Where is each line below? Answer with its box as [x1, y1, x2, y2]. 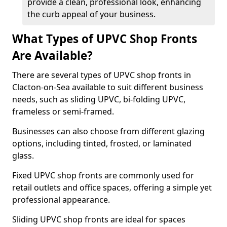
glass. [12, 150, 34, 161]
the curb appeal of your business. [27, 9, 156, 20]
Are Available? [12, 48, 93, 63]
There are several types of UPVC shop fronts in [12, 69, 191, 81]
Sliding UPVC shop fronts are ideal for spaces [12, 214, 185, 225]
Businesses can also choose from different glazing [12, 126, 205, 137]
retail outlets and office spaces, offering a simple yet [12, 182, 212, 193]
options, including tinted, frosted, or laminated [12, 138, 192, 149]
